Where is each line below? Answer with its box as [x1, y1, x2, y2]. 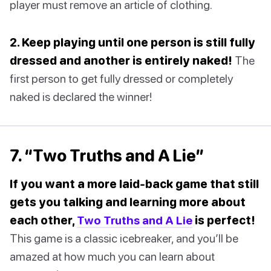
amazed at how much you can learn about [10, 249, 215, 264]
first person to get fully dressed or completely [10, 71, 233, 86]
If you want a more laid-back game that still [10, 177, 259, 191]
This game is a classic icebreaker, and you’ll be [10, 231, 238, 246]
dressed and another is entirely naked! [10, 53, 232, 68]
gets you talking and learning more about [10, 195, 246, 209]
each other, [10, 213, 77, 227]
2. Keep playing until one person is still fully [10, 35, 255, 50]
